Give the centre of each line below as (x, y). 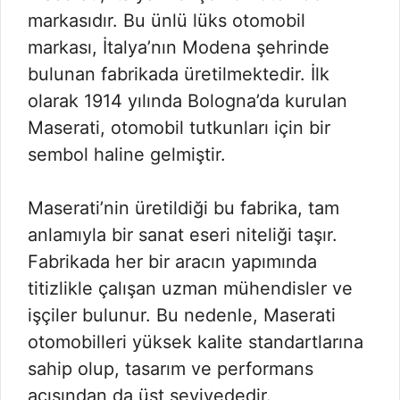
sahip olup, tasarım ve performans (171, 369)
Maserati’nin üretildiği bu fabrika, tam (183, 208)
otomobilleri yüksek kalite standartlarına (196, 342)
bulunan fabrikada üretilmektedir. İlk (179, 74)
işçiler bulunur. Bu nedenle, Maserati (182, 315)
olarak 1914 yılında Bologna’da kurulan (187, 101)
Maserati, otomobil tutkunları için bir (179, 128)
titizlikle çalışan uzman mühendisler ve (190, 288)
